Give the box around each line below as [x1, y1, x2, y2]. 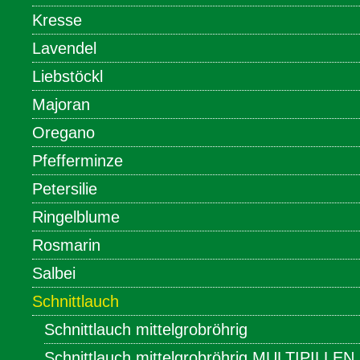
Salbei [32, 264, 76, 283]
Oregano [32, 124, 95, 142]
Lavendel [32, 39, 96, 58]
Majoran [32, 96, 90, 114]
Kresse [32, 11, 82, 30]
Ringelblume [32, 208, 120, 227]
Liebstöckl [32, 67, 103, 86]
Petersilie [32, 180, 97, 198]
